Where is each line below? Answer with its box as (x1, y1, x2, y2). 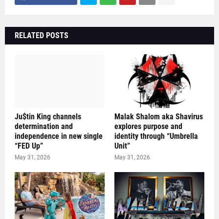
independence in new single (15, 131, 103, 141)
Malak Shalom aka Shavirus (114, 112, 203, 121)
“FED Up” (15, 141, 43, 151)
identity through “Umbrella (114, 131, 198, 141)
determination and (15, 122, 73, 131)
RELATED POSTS (15, 31, 68, 40)
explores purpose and (114, 122, 182, 131)
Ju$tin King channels (15, 112, 81, 121)
